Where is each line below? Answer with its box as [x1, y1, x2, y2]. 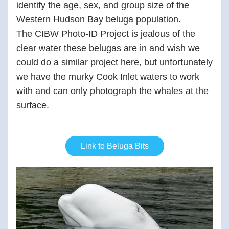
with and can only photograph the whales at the [16, 86, 209, 96]
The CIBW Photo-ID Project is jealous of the [16, 29, 195, 39]
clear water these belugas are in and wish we [16, 43, 200, 53]
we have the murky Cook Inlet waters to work [16, 72, 199, 82]
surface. [16, 100, 54, 110]
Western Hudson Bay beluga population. [16, 14, 186, 25]
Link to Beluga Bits [80, 142, 149, 150]
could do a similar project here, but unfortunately [16, 57, 213, 67]
